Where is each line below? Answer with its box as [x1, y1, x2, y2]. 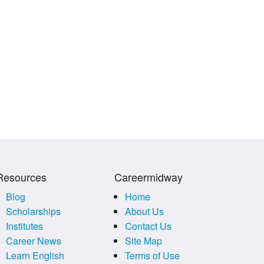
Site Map [124, 233, 162, 247]
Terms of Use [124, 248, 180, 262]
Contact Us [124, 219, 171, 233]
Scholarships [6, 204, 61, 218]
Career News [6, 233, 62, 247]
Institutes [6, 219, 44, 233]
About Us [124, 204, 164, 218]
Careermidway [114, 169, 183, 184]
